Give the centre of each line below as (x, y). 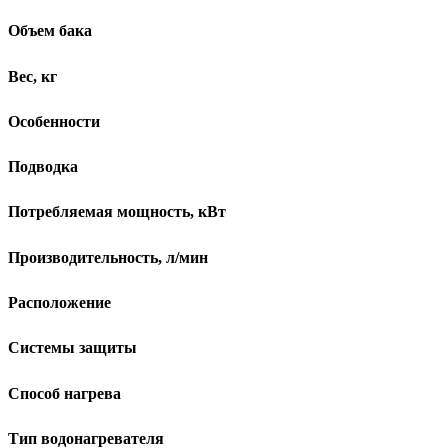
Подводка (43, 167)
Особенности (54, 121)
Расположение (59, 302)
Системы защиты (72, 348)
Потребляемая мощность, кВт (117, 212)
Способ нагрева (64, 393)
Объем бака (50, 31)
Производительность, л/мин (108, 257)
